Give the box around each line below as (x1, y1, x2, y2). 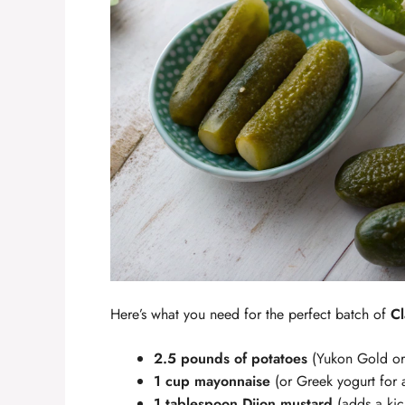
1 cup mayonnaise (154, 371, 270, 392)
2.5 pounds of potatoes (154, 348, 307, 370)
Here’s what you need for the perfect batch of (110, 304, 391, 325)
